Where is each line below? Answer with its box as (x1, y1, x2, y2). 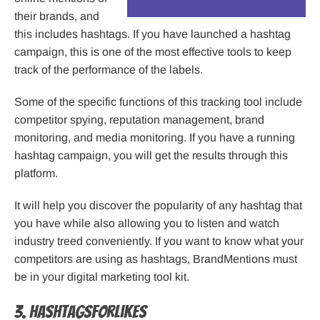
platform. (14, 167, 58, 180)
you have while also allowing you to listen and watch (14, 217, 279, 230)
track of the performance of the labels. (14, 64, 203, 76)
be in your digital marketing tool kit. (14, 271, 189, 284)
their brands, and (14, 10, 99, 23)
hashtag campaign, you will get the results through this (14, 149, 288, 162)
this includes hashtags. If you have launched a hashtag (14, 28, 291, 41)
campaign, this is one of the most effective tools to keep (14, 46, 291, 59)
